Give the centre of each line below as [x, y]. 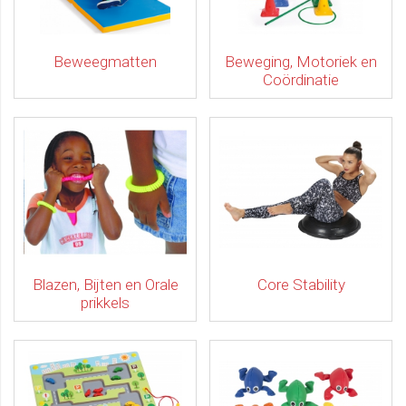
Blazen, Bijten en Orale [105, 285]
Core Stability [301, 285]
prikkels [105, 303]
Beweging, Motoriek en [301, 62]
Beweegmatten [105, 62]
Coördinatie [301, 80]
